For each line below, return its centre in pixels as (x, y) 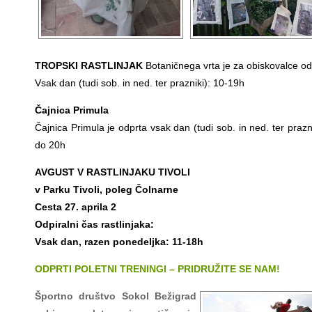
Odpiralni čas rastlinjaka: (94, 225)
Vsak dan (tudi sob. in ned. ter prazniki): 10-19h (140, 83)
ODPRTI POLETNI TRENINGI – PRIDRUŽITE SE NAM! (157, 269)
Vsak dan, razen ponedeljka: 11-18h (119, 242)
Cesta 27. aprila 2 (76, 207)
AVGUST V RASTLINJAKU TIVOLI (112, 172)
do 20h (50, 145)
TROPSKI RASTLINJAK (89, 66)
